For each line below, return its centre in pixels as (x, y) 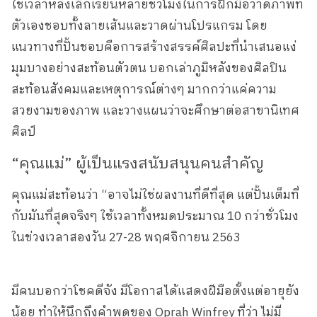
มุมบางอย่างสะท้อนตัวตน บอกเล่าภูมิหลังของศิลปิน (149, 68)
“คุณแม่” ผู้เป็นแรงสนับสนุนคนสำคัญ (138, 163)
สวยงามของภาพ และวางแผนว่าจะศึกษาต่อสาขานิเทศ (155, 111)
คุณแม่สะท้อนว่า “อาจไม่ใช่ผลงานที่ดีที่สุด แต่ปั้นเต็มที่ (155, 195)
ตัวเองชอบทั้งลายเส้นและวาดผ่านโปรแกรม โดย (139, 26)
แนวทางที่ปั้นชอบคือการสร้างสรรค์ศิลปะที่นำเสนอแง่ (154, 47)
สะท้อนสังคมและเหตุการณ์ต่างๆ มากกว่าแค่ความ (144, 90)
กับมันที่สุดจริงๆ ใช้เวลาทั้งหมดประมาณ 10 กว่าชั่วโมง (155, 216)
